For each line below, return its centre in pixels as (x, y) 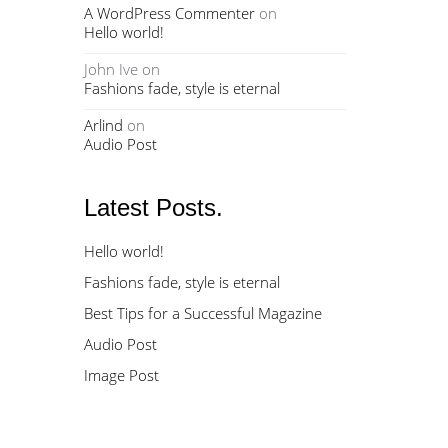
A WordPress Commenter (169, 13)
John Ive (110, 69)
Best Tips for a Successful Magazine (202, 313)
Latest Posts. (153, 207)
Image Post (121, 375)
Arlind (103, 125)
